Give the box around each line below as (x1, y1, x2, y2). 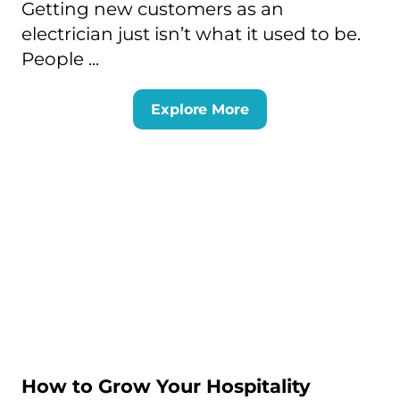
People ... (21, 47, 99, 70)
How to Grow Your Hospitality (21, 374, 311, 397)
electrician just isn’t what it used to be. (21, 22, 361, 45)
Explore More (151, 100, 249, 118)
